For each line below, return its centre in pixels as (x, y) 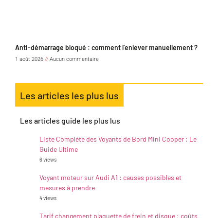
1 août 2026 (30, 59)
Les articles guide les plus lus (70, 121)
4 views (48, 198)
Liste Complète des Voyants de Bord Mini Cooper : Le (118, 139)
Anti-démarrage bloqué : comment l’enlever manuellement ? (106, 48)
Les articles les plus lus (69, 96)
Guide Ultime (59, 149)
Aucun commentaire (73, 59)
